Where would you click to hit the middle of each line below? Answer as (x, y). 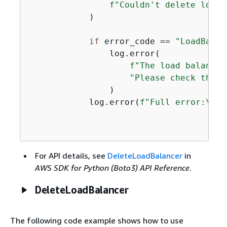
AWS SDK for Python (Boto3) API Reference (112, 168)
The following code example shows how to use (97, 220)
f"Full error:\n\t (183, 102)
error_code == (137, 41)
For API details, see (71, 156)
